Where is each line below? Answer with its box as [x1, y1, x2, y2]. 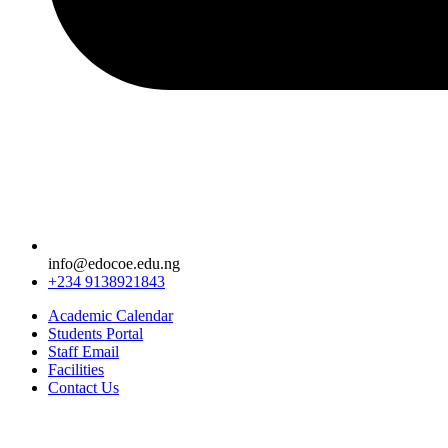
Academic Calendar [48, 307, 173, 324]
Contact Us [48, 379, 119, 396]
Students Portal [48, 325, 143, 342]
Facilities [48, 361, 104, 378]
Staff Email [48, 343, 119, 360]
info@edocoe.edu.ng [48, 255, 180, 272]
